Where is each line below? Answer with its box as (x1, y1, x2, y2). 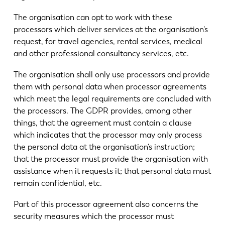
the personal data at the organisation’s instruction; (13, 142, 195, 152)
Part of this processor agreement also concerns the (13, 199, 198, 209)
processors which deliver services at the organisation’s (13, 25, 208, 35)
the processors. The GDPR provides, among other (13, 105, 192, 116)
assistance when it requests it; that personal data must (13, 166, 211, 176)
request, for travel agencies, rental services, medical (13, 37, 202, 47)
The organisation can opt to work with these (13, 13, 172, 23)
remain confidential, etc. (13, 178, 102, 188)
